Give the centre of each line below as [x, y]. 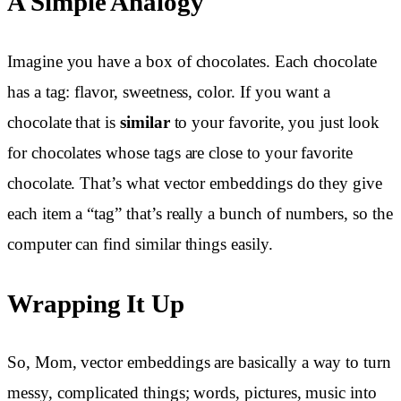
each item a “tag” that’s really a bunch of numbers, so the [200, 213]
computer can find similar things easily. [140, 243]
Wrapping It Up [96, 303]
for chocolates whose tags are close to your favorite [180, 152]
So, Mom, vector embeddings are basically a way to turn [199, 363]
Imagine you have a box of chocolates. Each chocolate [192, 61]
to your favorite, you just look [274, 122]
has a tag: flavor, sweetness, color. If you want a [169, 91]
